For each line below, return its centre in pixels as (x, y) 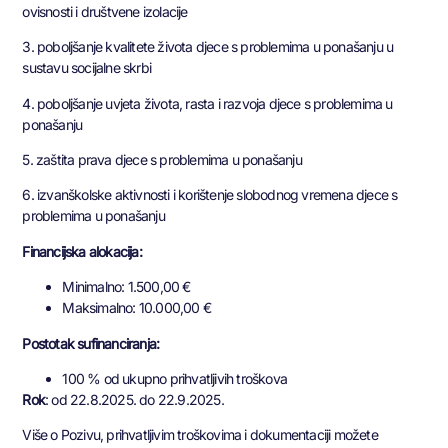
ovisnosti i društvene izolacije (105, 11)
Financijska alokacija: (82, 251)
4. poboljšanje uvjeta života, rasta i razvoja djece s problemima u (207, 103)
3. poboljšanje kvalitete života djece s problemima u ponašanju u (208, 47)
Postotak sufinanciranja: (91, 343)
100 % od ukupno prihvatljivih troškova (174, 378)
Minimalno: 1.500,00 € (126, 287)
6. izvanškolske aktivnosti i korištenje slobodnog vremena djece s (210, 195)
